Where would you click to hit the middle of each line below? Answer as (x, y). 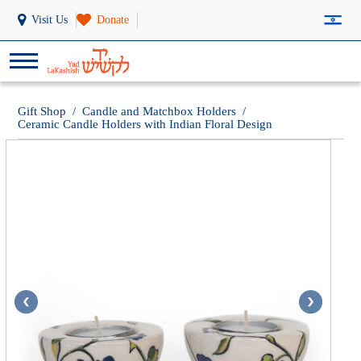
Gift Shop (42, 111)
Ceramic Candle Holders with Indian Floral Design (145, 124)
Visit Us (50, 20)
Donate (113, 20)
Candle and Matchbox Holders (160, 111)
